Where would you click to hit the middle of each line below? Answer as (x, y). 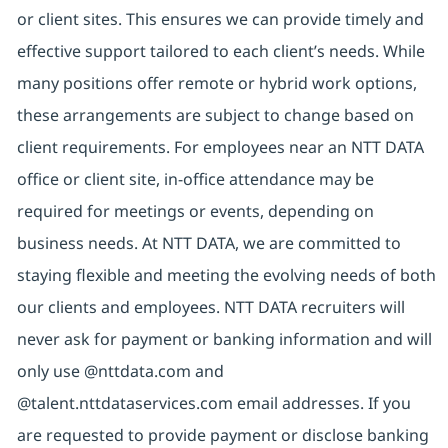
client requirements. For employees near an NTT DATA (220, 146)
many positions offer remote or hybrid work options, (216, 82)
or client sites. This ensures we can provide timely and (220, 18)
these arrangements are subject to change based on (215, 114)
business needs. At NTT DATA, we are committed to (208, 242)
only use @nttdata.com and (120, 370)
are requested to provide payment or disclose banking (222, 434)
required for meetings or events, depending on (195, 210)
